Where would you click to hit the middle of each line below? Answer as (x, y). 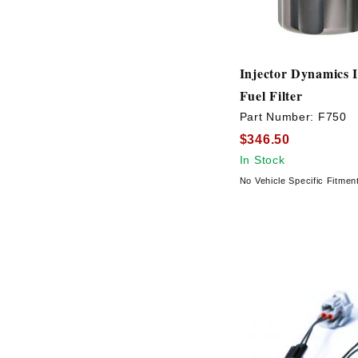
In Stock (262, 159)
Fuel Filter (271, 96)
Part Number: (278, 117)
